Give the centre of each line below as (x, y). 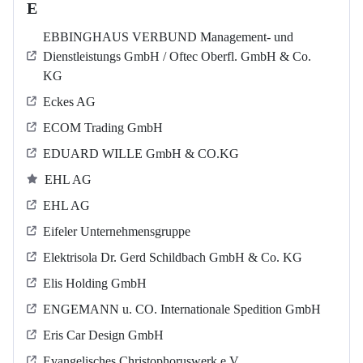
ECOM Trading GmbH (103, 128)
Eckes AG (69, 102)
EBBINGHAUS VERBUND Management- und (168, 37)
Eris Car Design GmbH (103, 335)
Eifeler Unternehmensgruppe (117, 232)
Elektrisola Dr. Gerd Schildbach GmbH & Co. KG (173, 258)
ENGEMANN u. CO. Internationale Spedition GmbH (182, 310)
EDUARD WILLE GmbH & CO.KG (141, 154)
